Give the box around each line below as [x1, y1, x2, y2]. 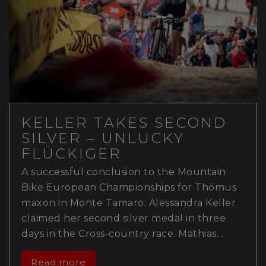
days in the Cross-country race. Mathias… [21, 228, 223, 240]
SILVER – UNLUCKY [21, 129, 185, 147]
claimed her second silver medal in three [21, 213, 226, 224]
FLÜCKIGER [21, 145, 122, 163]
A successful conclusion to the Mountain [21, 166, 226, 178]
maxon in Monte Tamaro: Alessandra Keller [21, 197, 236, 209]
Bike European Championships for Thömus [21, 182, 236, 194]
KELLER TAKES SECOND [21, 114, 227, 132]
